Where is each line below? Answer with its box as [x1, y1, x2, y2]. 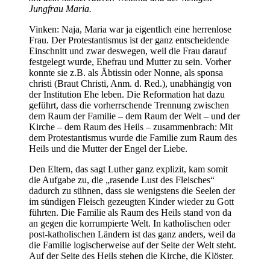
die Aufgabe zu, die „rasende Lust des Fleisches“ [29, 174, 215, 185]
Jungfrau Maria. [29, 3, 92, 14]
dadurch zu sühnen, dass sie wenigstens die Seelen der [29, 185, 235, 196]
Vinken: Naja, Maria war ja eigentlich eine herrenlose [29, 24, 231, 34]
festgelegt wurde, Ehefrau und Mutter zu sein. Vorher [29, 56, 231, 67]
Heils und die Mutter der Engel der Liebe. [29, 143, 187, 154]
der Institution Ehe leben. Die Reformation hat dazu [29, 89, 225, 99]
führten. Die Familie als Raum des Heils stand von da [29, 207, 231, 218]
